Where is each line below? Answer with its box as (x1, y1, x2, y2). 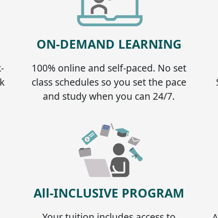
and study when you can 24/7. (43, 89, 175, 103)
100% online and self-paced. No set (31, 61, 186, 74)
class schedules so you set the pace (31, 75, 186, 89)
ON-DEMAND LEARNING (36, 35, 182, 52)
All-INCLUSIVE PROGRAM (33, 184, 184, 201)
